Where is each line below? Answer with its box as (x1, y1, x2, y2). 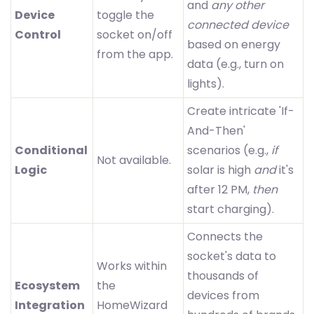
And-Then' (187, 123, 245, 139)
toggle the (97, 7, 154, 24)
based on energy (187, 36, 280, 53)
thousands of (187, 268, 259, 285)
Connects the (187, 228, 263, 245)
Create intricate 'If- (187, 103, 294, 120)
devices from (187, 287, 259, 304)
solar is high (187, 162, 254, 179)
